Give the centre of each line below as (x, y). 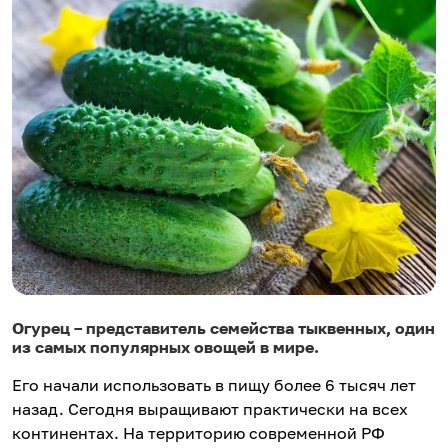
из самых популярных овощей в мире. (165, 347)
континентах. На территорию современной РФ (198, 433)
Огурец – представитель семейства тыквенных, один (223, 328)
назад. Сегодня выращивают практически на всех (210, 409)
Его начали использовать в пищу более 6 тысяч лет (214, 385)
